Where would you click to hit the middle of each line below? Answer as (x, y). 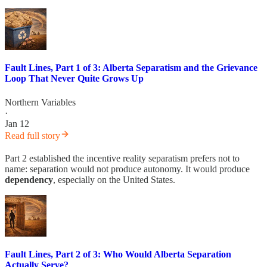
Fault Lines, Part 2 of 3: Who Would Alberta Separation (118, 254)
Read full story (32, 135)
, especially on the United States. (114, 179)
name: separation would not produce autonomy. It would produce (127, 169)
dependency (29, 179)
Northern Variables (40, 102)
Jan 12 (17, 123)
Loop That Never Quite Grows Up (74, 79)
